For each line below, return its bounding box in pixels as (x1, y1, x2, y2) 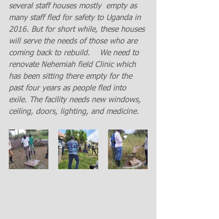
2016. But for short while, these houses (9, 26, 147, 34)
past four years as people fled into (9, 85, 129, 92)
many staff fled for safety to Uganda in (9, 14, 143, 22)
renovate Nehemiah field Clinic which (9, 61, 138, 69)
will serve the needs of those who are (9, 38, 140, 45)
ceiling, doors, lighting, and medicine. (9, 108, 144, 116)
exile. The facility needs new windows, (9, 96, 143, 104)
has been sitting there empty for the (9, 73, 134, 81)
